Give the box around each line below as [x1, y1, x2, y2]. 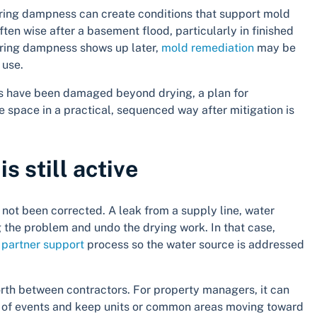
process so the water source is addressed [84, 237, 304, 251]
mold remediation [161, 41, 254, 55]
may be [254, 41, 296, 55]
